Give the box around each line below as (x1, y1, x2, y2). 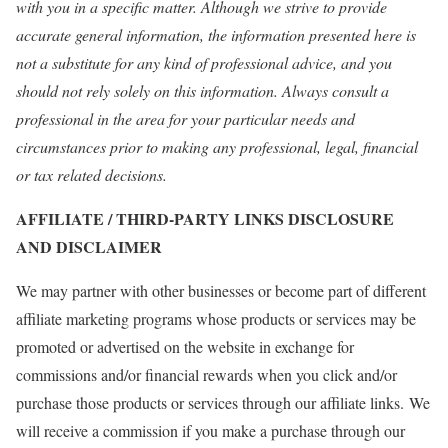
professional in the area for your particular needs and (16, 108, 355, 129)
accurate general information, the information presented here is (16, 24, 416, 45)
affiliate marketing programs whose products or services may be (16, 308, 416, 329)
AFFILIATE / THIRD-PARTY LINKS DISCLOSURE (16, 207, 394, 230)
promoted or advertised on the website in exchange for (16, 336, 354, 357)
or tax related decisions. (16, 164, 172, 185)
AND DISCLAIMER (16, 235, 162, 258)
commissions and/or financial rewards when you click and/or (16, 364, 397, 385)
